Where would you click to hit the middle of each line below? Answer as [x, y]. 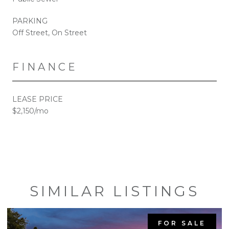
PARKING [30, 21]
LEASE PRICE [38, 99]
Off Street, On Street [50, 32]
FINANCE [45, 67]
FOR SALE [182, 223]
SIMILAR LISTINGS [114, 191]
